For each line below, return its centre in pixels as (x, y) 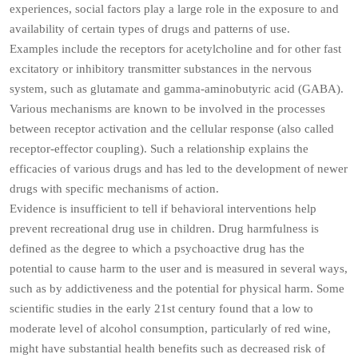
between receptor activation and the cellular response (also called (172, 129)
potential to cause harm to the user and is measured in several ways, (179, 268)
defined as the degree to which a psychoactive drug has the (157, 249)
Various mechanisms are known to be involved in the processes (167, 109)
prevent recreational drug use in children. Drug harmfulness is (164, 229)
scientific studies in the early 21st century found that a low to (161, 308)
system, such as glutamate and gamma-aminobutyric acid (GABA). (177, 89)
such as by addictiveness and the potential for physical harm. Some (177, 288)
